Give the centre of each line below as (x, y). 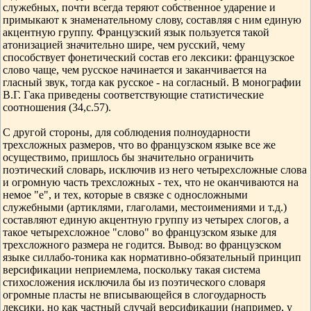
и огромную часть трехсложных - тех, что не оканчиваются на (151, 182)
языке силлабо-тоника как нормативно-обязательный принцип (152, 257)
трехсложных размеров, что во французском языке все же (139, 145)
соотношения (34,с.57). (57, 107)
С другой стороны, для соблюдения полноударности (127, 132)
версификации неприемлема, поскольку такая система (132, 270)
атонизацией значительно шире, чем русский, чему (124, 45)
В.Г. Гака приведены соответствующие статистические (133, 95)
